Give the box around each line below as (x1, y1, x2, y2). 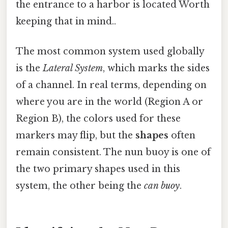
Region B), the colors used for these (16, 113, 181, 125)
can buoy (144, 180, 180, 192)
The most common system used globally (16, 46, 204, 58)
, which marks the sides (103, 63, 210, 74)
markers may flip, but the (16, 130, 135, 141)
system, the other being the (16, 180, 144, 192)
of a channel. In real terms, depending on (16, 79, 207, 91)
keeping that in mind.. (16, 15, 116, 27)
